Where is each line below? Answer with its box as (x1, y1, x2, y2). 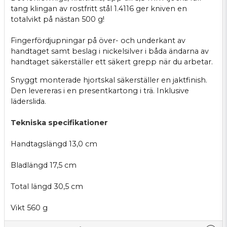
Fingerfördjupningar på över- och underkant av (11, 36, 185, 46)
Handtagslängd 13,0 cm (11, 139, 97, 148)
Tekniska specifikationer (11, 118, 108, 127)
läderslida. (11, 96, 46, 106)
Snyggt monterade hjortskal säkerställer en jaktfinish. (11, 75, 207, 85)
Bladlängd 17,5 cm (11, 160, 77, 170)
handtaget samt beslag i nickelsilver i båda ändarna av (11, 47, 209, 56)
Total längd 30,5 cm (11, 181, 83, 191)
